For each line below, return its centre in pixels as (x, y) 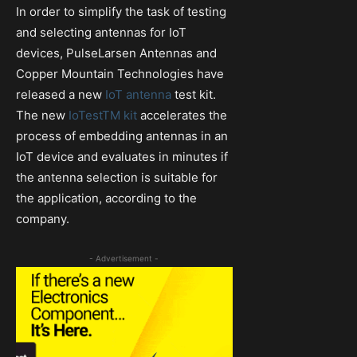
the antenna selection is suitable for (117, 178)
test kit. (194, 95)
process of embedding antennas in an (122, 136)
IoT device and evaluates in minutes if (122, 157)
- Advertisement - (124, 259)
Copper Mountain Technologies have (120, 74)
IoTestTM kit (103, 116)
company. (43, 219)
